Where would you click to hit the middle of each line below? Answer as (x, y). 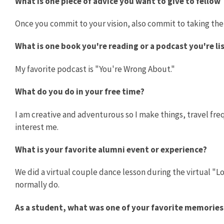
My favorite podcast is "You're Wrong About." (96, 69)
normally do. (37, 185)
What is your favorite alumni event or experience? (112, 150)
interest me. (37, 127)
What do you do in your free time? (80, 92)
